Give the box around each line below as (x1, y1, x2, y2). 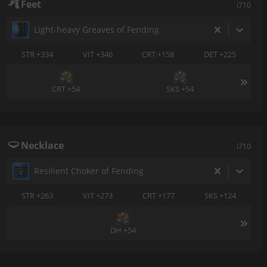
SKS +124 (204, 190, 236, 201)
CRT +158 (142, 48, 175, 60)
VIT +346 (82, 48, 113, 60)
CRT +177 (142, 190, 175, 201)
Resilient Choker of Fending (34, 165, 144, 176)
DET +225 (204, 48, 237, 60)
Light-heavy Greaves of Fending (34, 24, 159, 35)
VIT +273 (83, 190, 113, 201)
